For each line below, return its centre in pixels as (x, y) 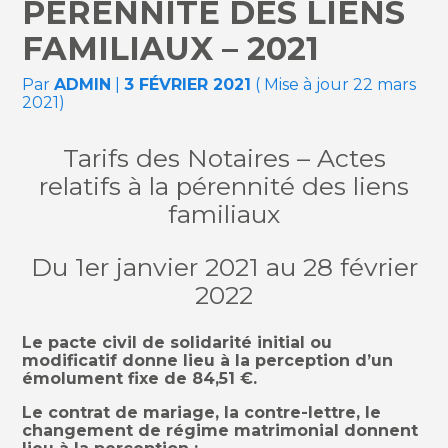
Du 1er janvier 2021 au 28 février (224, 267)
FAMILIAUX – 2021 (171, 49)
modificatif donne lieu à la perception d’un (208, 361)
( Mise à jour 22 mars (334, 85)
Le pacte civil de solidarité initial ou (177, 343)
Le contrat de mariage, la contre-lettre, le (202, 413)
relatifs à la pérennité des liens (224, 186)
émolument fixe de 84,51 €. (140, 379)
